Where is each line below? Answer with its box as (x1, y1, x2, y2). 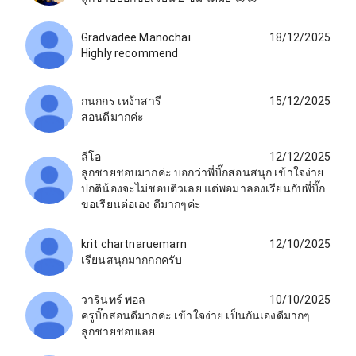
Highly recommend (81, 46, 179, 60)
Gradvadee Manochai (81, 30, 191, 44)
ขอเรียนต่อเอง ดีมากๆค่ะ (81, 197, 201, 211)
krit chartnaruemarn (81, 237, 187, 250)
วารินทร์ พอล (81, 292, 146, 306)
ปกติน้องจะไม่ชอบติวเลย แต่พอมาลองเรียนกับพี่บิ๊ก (81, 181, 326, 195)
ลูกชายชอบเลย (81, 324, 156, 338)
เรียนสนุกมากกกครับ (81, 253, 183, 266)
